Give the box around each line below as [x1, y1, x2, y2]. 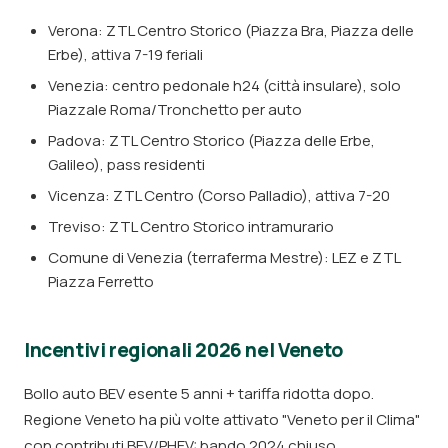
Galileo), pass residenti [48, 154, 205, 175]
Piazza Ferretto [48, 271, 154, 292]
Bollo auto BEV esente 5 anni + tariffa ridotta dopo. [24, 383, 374, 404]
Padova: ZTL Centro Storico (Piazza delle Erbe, [48, 130, 375, 151]
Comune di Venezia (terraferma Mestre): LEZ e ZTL [48, 247, 400, 268]
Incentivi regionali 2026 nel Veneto [24, 337, 343, 363]
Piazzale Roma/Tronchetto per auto [48, 99, 302, 120]
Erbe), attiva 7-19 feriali [48, 44, 203, 65]
